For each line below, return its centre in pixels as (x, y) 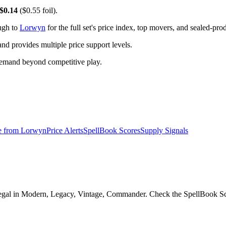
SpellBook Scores (112, 131)
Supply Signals (164, 131)
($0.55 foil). (38, 11)
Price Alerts (65, 131)
